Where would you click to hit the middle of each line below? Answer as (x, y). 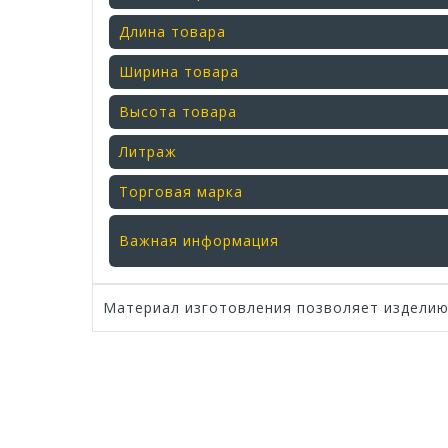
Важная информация (199, 240)
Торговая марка (181, 191)
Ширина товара (179, 71)
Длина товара (172, 31)
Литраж (148, 151)
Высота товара (178, 111)
